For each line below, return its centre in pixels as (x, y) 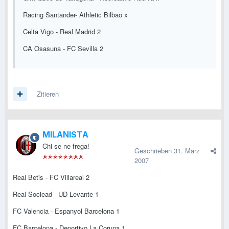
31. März (187, 151)
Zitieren (48, 94)
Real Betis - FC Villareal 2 (51, 177)
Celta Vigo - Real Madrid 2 (62, 32)
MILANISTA (65, 135)
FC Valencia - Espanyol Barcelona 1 (66, 211)
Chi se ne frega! (66, 146)
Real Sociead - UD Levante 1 (56, 194)
